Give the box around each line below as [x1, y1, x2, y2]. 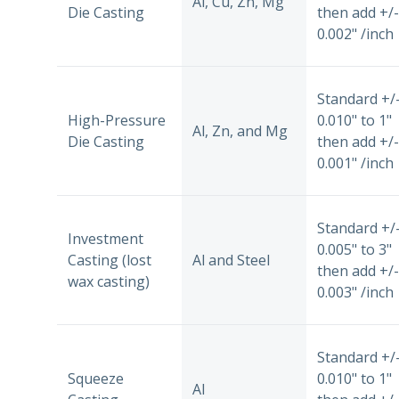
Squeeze [68, 368, 124, 388]
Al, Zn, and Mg [192, 120, 288, 141]
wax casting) [68, 271, 150, 291]
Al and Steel [192, 249, 270, 270]
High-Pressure [68, 110, 166, 130]
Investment [68, 228, 143, 248]
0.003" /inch [317, 281, 394, 302]
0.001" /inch [317, 152, 394, 173]
